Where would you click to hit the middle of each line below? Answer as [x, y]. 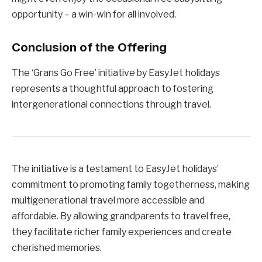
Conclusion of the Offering [89, 47]
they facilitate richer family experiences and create [122, 232]
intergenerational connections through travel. [111, 104]
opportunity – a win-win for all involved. [94, 14]
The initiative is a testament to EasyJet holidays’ [115, 168]
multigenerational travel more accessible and [108, 200]
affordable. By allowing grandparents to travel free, [121, 216]
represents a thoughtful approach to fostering [113, 88]
